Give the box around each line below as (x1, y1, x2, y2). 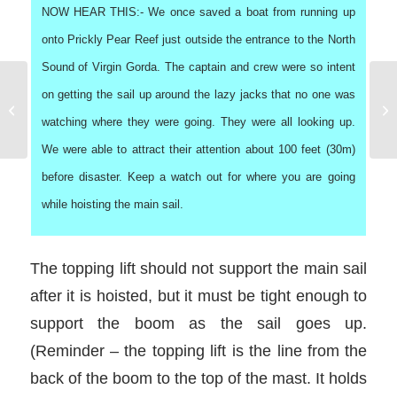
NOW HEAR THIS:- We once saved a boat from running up (41, 5, 355, 19)
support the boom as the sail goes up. (29, 314, 368, 333)
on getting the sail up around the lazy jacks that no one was (41, 88, 355, 102)
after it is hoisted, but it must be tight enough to (29, 286, 368, 306)
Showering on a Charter (31, 94, 151, 107)
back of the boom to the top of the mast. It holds (29, 369, 368, 388)
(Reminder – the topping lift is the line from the (29, 341, 368, 361)
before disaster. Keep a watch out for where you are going (41, 170, 355, 184)
